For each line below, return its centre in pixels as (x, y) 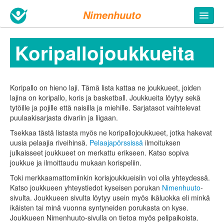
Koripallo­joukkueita (104, 52)
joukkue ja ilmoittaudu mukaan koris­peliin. (76, 163)
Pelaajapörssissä (116, 143)
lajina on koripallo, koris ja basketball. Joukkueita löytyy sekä (105, 98)
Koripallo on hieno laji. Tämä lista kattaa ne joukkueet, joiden (105, 88)
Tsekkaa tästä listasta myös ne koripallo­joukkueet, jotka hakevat (111, 133)
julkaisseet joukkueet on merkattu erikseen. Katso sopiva (99, 153)
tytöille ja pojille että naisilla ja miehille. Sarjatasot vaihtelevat (105, 108)
